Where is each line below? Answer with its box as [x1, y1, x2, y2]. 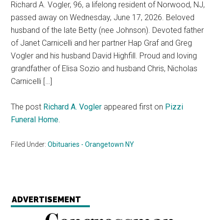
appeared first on [102, 102, 165, 111]
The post [11, 102, 44, 111]
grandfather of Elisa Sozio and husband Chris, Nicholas [11, 64, 198, 73]
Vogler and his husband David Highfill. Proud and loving [11, 51, 197, 60]
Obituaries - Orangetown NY [48, 140, 135, 148]
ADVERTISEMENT [12, 195, 82, 204]
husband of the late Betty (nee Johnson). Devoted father [11, 26, 204, 35]
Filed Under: [11, 140, 48, 148]
